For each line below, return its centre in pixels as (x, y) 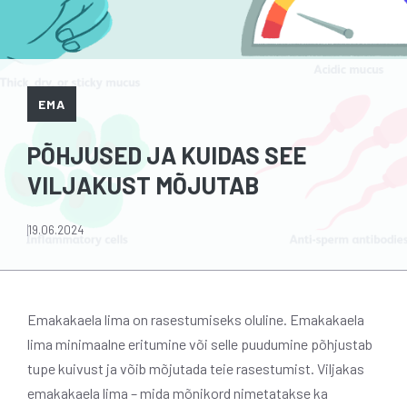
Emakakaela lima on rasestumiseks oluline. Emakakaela (196, 319)
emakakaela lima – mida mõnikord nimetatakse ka (178, 392)
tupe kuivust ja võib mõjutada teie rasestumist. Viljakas (196, 368)
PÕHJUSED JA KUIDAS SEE (167, 154)
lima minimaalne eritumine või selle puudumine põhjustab (200, 343)
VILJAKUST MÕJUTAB (143, 184)
